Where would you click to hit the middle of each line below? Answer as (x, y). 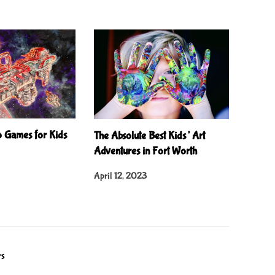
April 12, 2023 (120, 176)
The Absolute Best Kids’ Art (149, 136)
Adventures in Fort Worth (145, 151)
